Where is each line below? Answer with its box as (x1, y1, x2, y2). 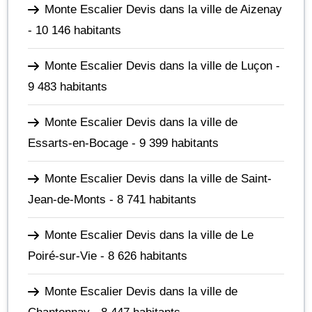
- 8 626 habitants (97, 249, 187, 263)
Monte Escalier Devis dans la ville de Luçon (45, 58, 272, 72)
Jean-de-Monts (28, 192, 106, 206)
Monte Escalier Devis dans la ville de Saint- (45, 171, 272, 185)
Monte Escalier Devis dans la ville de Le (45, 228, 253, 242)
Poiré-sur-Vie (28, 249, 97, 263)
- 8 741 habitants (106, 192, 196, 206)
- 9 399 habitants (128, 136, 219, 150)
